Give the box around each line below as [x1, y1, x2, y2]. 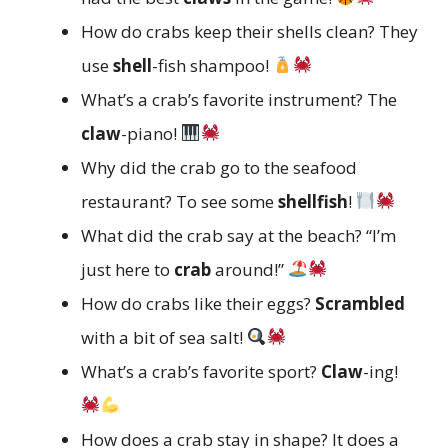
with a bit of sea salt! [81, 325, 247, 349]
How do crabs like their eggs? [81, 291, 315, 315]
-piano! [121, 121, 181, 145]
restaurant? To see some [81, 189, 278, 213]
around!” [211, 257, 288, 281]
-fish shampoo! [152, 53, 273, 77]
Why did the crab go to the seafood [81, 155, 357, 179]
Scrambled [315, 291, 405, 315]
